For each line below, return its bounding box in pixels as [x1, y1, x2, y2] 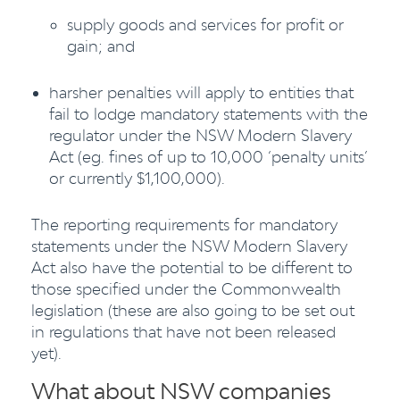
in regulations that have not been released [31, 322, 336, 341]
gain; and [67, 37, 135, 55]
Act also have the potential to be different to [31, 258, 353, 277]
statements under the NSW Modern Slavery [31, 237, 347, 255]
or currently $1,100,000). [49, 169, 225, 187]
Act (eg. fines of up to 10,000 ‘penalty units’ [49, 147, 368, 166]
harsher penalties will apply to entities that [49, 83, 354, 102]
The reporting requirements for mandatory [31, 215, 337, 234]
